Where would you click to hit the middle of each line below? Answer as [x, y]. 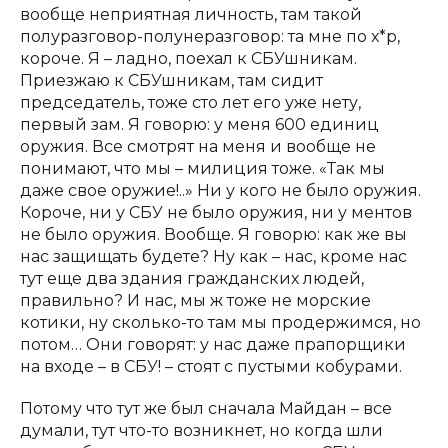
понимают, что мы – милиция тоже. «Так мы [202, 168]
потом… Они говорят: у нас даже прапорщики [213, 344]
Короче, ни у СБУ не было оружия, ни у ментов [216, 212]
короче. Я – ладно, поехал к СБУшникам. [188, 58]
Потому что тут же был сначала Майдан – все [206, 408]
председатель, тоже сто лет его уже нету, [190, 102]
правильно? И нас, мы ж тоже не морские [195, 300]
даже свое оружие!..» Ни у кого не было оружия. [220, 190]
